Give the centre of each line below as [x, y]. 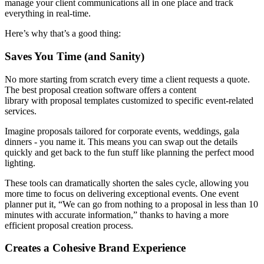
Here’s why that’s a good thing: [63, 34]
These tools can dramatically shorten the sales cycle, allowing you [127, 183]
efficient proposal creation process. [69, 225]
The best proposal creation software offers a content [100, 90]
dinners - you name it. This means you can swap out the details [121, 141]
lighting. [20, 163]
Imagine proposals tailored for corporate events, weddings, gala [122, 131]
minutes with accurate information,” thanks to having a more [117, 214]
